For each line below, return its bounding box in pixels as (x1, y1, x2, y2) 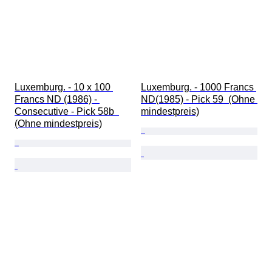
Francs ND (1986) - (15, 94, 100, 105)
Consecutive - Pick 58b (15, 106, 119, 117)
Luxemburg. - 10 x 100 (15, 82, 113, 93)
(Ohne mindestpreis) (15, 118, 102, 129)
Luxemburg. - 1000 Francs (141, 82, 256, 93)
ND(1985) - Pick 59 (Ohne (141, 94, 257, 105)
